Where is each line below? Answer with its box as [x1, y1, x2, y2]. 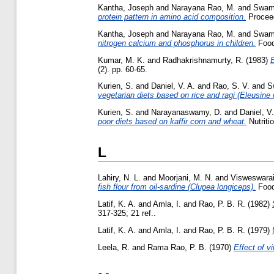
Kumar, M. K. [98, 55, 145, 65]
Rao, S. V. [213, 81, 250, 91]
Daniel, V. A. [151, 81, 195, 91]
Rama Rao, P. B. [147, 242, 207, 252]
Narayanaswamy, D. [151, 108, 222, 117]
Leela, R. [98, 242, 130, 252]
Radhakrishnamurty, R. [163, 55, 243, 65]
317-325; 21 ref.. [98, 209, 156, 218]
